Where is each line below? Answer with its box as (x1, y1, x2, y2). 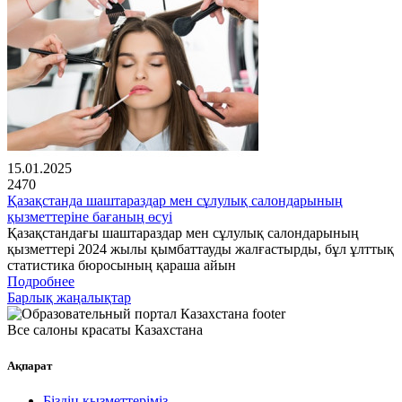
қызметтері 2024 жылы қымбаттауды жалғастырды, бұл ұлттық (7, 241, 394, 258)
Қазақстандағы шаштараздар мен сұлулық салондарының (7, 225, 359, 241)
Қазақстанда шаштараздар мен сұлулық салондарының (7, 193, 343, 209)
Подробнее (7, 274, 74, 290)
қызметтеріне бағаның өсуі (7, 209, 172, 225)
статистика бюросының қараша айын (7, 258, 236, 274)
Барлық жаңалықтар (7, 290, 131, 306)
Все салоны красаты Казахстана (7, 322, 203, 338)
